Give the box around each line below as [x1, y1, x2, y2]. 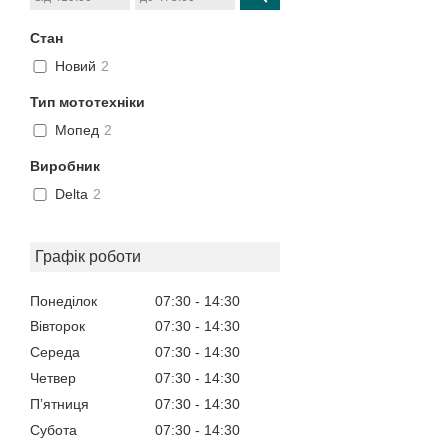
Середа [30, 344, 80, 361]
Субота [30, 421, 77, 438]
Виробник [30, 157, 100, 174]
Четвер [30, 369, 76, 386]
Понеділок [30, 292, 97, 309]
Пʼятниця [30, 395, 89, 412]
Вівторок [30, 318, 85, 335]
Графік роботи [35, 247, 141, 265]
